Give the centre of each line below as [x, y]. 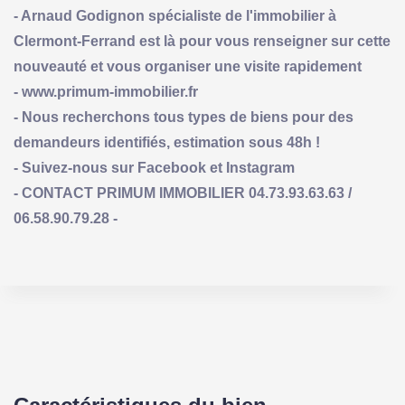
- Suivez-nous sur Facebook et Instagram [154, 167]
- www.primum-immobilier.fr [106, 91]
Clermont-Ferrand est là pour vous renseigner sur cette [202, 41]
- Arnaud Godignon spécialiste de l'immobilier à [175, 15]
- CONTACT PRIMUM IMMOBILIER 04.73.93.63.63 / [183, 193]
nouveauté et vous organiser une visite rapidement [188, 66]
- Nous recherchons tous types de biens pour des [184, 117]
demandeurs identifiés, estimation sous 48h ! [167, 142]
